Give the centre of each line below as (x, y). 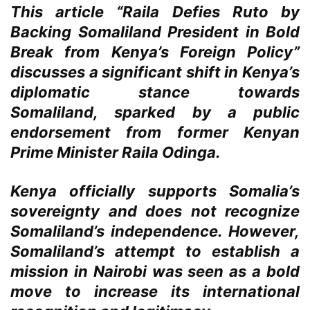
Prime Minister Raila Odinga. (117, 153)
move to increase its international (155, 292)
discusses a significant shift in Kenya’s (155, 72)
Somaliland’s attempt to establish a (155, 252)
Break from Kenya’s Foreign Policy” (155, 52)
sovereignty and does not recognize (155, 211)
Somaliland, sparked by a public (155, 112)
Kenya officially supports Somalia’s (155, 191)
